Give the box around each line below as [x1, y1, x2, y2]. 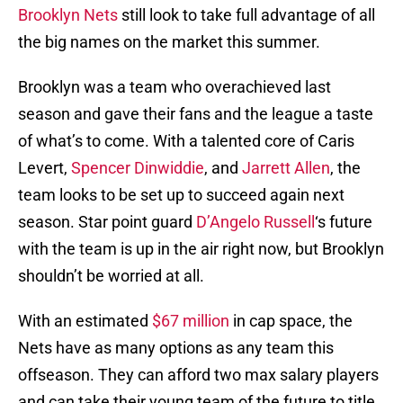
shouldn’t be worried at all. [18, 266, 204, 286]
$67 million [152, 311, 229, 331]
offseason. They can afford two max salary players [18, 365, 379, 385]
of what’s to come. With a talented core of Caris [18, 131, 354, 151]
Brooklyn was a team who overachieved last [18, 77, 331, 97]
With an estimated [18, 311, 152, 331]
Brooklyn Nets [18, 5, 118, 25]
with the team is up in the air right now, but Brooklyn [18, 239, 384, 259]
